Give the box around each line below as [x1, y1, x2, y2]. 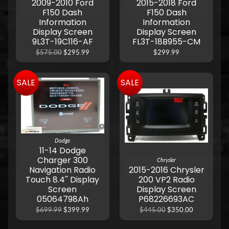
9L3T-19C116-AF [32, 35, 93, 48]
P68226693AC [139, 193, 195, 205]
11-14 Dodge [39, 145, 86, 157]
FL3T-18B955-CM [132, 35, 201, 48]
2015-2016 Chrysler [128, 164, 204, 176]
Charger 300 [37, 154, 88, 167]
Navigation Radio [29, 164, 96, 176]
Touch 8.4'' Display [26, 174, 100, 186]
